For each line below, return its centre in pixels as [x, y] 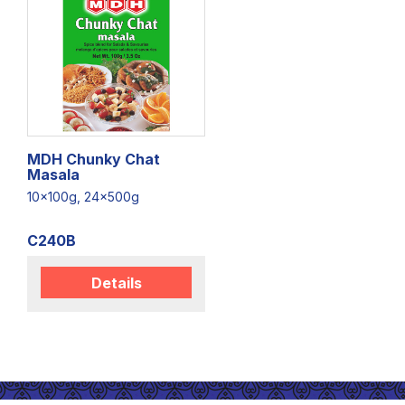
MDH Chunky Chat [94, 159]
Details [116, 283]
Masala [53, 174]
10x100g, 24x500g [83, 197]
